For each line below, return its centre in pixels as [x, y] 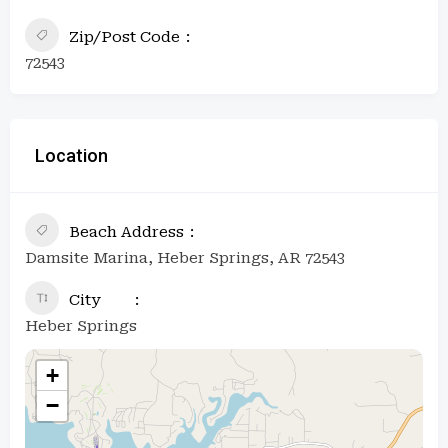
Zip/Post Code [124, 36]
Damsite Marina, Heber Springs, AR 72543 [185, 257]
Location [71, 155]
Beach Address [126, 231]
